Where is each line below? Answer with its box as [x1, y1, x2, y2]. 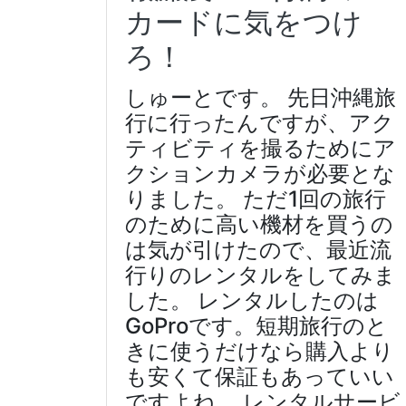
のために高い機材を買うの [125, 210, 393, 237]
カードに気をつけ [125, 4, 362, 40]
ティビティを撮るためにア [125, 134, 396, 161]
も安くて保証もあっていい [125, 362, 394, 390]
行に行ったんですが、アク [125, 109, 394, 136]
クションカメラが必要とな [125, 159, 395, 187]
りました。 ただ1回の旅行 [125, 185, 386, 212]
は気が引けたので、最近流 [125, 236, 391, 263]
